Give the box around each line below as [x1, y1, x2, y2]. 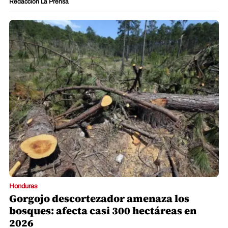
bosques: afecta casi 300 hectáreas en [9, 204, 196, 218]
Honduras [9, 183, 38, 190]
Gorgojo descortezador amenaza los [9, 191, 189, 206]
